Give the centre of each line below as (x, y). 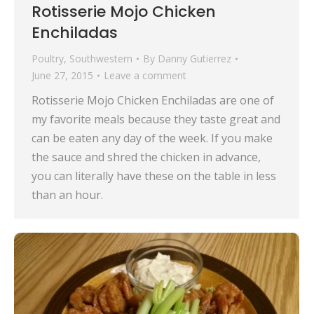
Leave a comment (145, 76)
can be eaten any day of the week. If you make (152, 138)
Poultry (48, 59)
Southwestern (101, 59)
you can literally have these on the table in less (154, 176)
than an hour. (67, 195)
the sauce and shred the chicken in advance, (146, 157)
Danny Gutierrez (194, 59)
